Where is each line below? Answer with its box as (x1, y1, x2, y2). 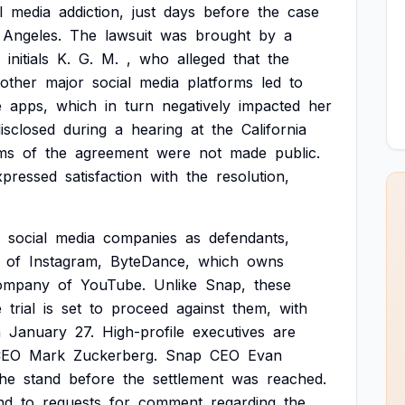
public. (275, 144, 320, 162)
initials (8, 50, 49, 68)
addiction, (59, 3, 124, 21)
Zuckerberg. (73, 346, 157, 364)
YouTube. (80, 276, 146, 294)
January (9, 323, 67, 341)
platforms (187, 73, 253, 91)
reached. (267, 370, 326, 388)
